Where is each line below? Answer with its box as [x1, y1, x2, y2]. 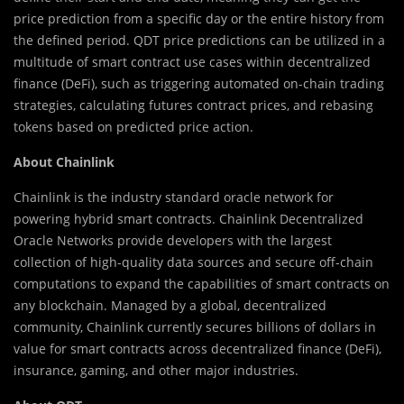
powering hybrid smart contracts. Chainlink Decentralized [14, 210, 363, 228]
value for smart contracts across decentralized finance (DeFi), [14, 340, 381, 358]
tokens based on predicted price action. [14, 118, 253, 136]
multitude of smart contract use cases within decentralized [14, 53, 371, 71]
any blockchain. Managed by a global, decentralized [14, 297, 326, 315]
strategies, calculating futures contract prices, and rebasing [14, 96, 373, 115]
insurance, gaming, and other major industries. [14, 362, 298, 380]
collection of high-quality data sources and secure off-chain [14, 253, 373, 271]
